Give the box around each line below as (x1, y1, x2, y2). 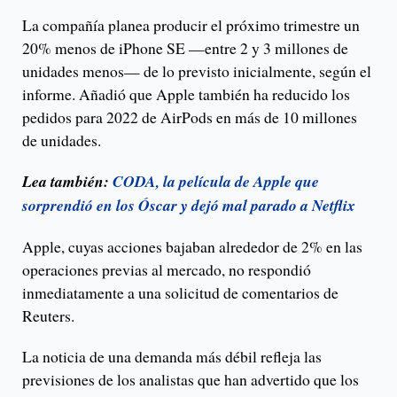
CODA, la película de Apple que (113, 170, 319, 193)
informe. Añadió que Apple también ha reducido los (22, 83, 350, 105)
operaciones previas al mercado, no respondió (22, 259, 311, 281)
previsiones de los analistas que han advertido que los (22, 369, 359, 391)
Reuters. (22, 305, 74, 327)
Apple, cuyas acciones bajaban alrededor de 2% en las (22, 236, 362, 258)
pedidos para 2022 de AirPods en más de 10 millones (22, 106, 357, 128)
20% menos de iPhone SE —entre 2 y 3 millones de (22, 37, 348, 59)
